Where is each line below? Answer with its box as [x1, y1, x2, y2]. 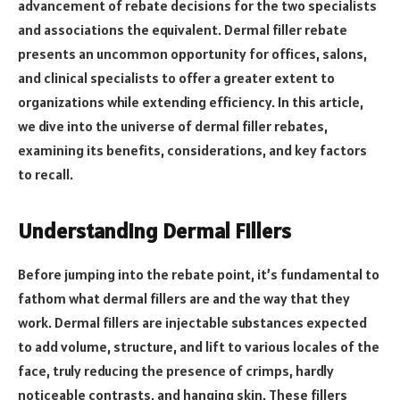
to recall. [18, 164, 73, 183]
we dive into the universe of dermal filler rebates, [18, 116, 328, 135]
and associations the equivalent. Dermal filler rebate [18, 20, 347, 38]
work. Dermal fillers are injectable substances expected [18, 312, 367, 331]
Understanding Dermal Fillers [18, 216, 291, 245]
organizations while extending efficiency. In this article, [18, 92, 363, 111]
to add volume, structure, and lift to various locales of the [18, 337, 379, 355]
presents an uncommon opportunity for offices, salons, [18, 44, 367, 62]
